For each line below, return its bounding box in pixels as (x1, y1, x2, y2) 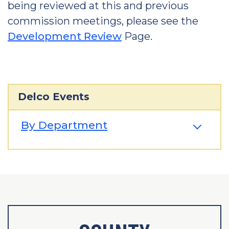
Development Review (8, 30, 122, 42)
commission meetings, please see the (8, 15, 198, 27)
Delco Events (18, 90, 89, 103)
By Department (21, 119, 107, 131)
